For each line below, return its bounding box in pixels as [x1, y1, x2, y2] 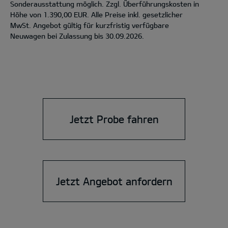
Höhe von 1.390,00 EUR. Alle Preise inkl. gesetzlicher [10, 10, 183, 19]
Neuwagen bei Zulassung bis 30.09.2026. [10, 32, 144, 41]
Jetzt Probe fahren [69, 113, 159, 126]
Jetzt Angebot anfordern [55, 175, 173, 188]
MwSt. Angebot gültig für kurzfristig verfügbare [10, 21, 169, 30]
